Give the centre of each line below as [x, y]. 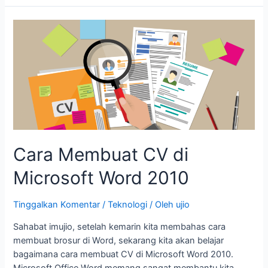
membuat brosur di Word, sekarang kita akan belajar [119, 240]
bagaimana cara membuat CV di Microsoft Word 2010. [124, 254]
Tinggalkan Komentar [57, 205]
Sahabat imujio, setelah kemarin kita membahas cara [120, 226]
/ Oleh [162, 205]
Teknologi [128, 205]
